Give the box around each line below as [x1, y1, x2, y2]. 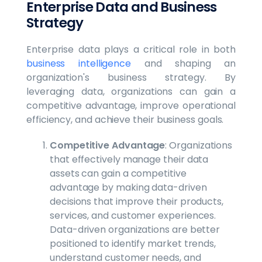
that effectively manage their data [50, 152, 209, 166]
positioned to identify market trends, [50, 236, 216, 250]
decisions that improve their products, [50, 194, 223, 208]
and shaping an [131, 56, 236, 70]
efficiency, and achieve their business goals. [26, 112, 224, 126]
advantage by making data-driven [50, 180, 207, 194]
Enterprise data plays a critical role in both [26, 42, 236, 56]
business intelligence [26, 56, 132, 70]
